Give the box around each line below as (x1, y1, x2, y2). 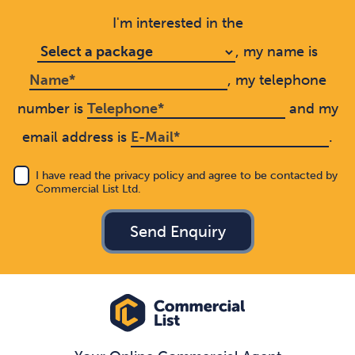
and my (284, 100, 338, 117)
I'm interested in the (112, 14, 243, 32)
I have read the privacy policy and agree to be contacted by (35, 169, 338, 182)
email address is (22, 128, 131, 146)
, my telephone (227, 71, 326, 89)
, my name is (235, 43, 318, 60)
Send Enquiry (129, 222, 226, 241)
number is (17, 100, 87, 117)
